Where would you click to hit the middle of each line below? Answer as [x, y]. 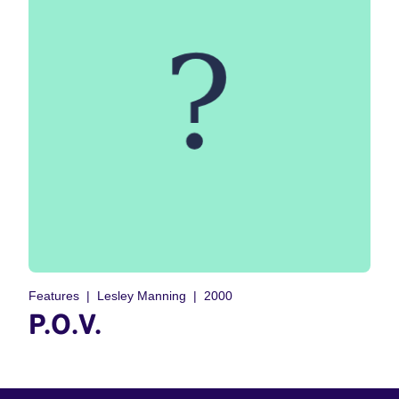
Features [54, 296]
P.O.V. [65, 323]
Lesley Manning [142, 296]
